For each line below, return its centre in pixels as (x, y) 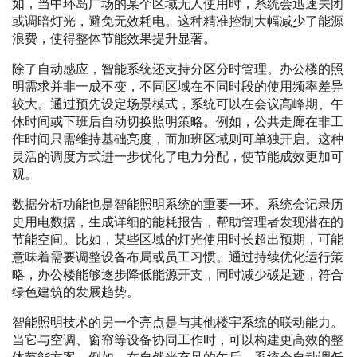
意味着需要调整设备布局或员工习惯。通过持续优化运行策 (178, 257)
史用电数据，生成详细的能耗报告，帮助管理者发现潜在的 (178, 222)
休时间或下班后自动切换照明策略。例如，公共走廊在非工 (178, 122)
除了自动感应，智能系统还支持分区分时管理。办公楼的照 (178, 69)
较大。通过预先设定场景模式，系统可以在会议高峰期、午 (178, 104)
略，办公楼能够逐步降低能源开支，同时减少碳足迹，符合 (178, 275)
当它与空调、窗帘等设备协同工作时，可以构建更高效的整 (178, 340)
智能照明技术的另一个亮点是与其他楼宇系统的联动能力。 (178, 323)
